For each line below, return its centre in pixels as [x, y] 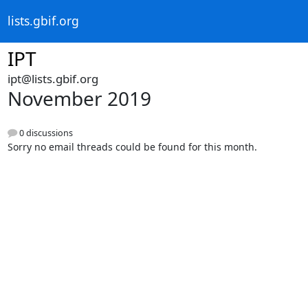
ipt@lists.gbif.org [53, 79]
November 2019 [79, 98]
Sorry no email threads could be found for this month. [132, 147]
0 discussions [45, 133]
